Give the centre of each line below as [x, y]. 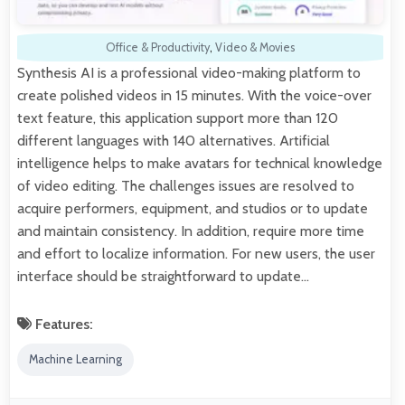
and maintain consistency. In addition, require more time [191, 231]
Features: [62, 324]
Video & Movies [255, 47]
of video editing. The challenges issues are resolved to [186, 185]
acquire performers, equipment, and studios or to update [193, 208]
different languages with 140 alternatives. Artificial [174, 140]
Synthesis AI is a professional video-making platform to [189, 72]
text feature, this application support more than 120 [178, 118]
